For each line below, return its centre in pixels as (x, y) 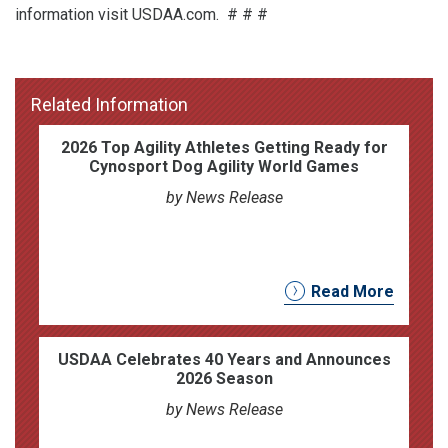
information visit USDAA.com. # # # (141, 14)
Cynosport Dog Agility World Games (224, 166)
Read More (353, 291)
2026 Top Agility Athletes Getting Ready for (224, 147)
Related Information (109, 104)
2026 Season (224, 378)
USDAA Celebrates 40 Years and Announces (224, 359)
